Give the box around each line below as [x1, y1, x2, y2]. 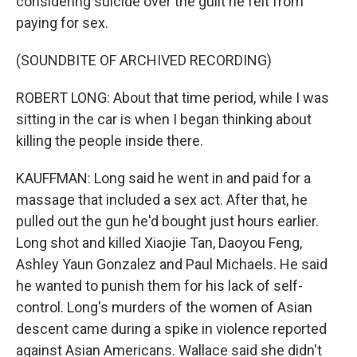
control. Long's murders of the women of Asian [16, 299, 312, 316]
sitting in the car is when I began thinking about [16, 111, 312, 127]
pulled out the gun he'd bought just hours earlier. [16, 213, 319, 229]
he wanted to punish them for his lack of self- [16, 277, 303, 294]
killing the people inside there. [16, 132, 203, 149]
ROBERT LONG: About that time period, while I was [16, 89, 329, 106]
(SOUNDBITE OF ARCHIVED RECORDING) [16, 52, 272, 69]
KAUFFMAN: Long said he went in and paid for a [16, 170, 311, 186]
